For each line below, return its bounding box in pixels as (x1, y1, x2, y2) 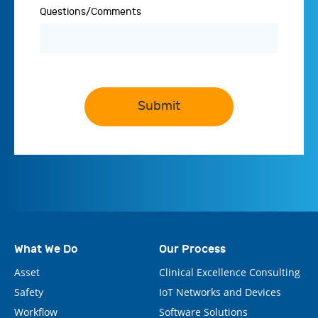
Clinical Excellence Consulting (159, 265, 300, 279)
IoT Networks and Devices (159, 285, 281, 299)
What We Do (14, 241, 78, 256)
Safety (14, 285, 43, 299)
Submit (138, 99, 180, 114)
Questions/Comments (40, 5, 141, 18)
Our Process (159, 241, 226, 256)
